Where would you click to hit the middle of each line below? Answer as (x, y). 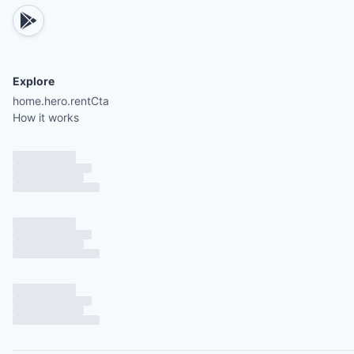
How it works (46, 117)
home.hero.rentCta (61, 100)
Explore (34, 81)
